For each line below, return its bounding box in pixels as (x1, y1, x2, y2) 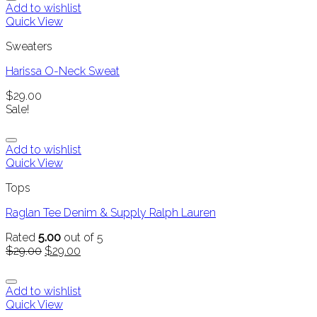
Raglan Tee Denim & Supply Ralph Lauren (6, 206, 216, 220)
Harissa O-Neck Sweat (6, 64, 120, 79)
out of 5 (61, 231, 103, 245)
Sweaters (6, 40, 52, 54)
